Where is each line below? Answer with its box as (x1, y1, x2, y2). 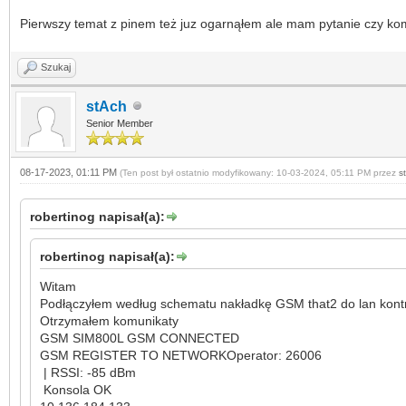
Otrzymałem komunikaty (40, 313, 179, 328)
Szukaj (41, 61, 71, 72)
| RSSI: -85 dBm (40, 364, 136, 380)
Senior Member (86, 117, 153, 129)
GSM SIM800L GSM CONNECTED (40, 330, 239, 345)
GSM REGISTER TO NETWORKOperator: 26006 (40, 347, 322, 362)
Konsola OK (40, 382, 115, 397)
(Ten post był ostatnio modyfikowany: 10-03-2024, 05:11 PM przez (120, 167, 399, 178)
